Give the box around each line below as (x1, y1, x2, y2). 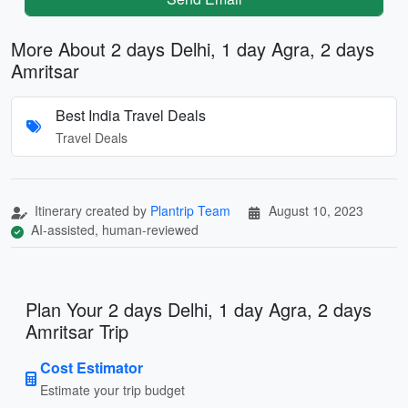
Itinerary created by (31, 200, 150, 219)
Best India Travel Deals (56, 104, 206, 126)
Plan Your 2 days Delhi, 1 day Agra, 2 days (25, 295, 372, 322)
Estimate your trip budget (40, 380, 185, 399)
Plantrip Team (150, 200, 230, 219)
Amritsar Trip (25, 317, 128, 344)
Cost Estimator (40, 356, 143, 378)
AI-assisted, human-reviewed (27, 219, 199, 239)
